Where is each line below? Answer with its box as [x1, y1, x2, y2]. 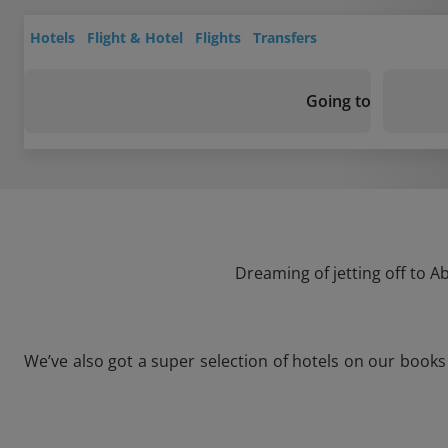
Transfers [253, 28, 317, 47]
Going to [306, 90, 371, 112]
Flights [195, 28, 241, 47]
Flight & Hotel [87, 28, 183, 47]
